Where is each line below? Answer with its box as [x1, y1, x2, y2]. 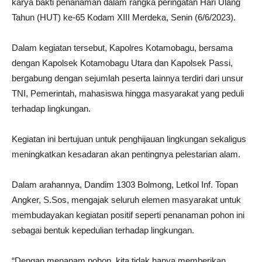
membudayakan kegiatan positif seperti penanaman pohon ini [12, 210, 244, 220]
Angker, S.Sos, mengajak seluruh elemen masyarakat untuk [12, 195, 241, 205]
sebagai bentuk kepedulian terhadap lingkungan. [12, 225, 194, 236]
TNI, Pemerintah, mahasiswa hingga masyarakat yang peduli [12, 88, 244, 99]
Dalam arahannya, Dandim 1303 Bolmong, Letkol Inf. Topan [12, 180, 238, 190]
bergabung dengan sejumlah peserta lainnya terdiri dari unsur [12, 73, 243, 84]
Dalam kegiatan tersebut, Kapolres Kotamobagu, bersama [12, 43, 233, 53]
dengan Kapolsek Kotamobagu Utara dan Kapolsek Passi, [12, 58, 233, 68]
